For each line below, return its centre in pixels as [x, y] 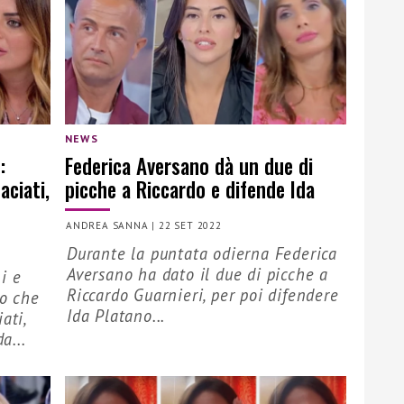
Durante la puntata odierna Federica [202, 254]
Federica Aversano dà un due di [189, 165]
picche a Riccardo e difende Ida [190, 188]
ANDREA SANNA [107, 226]
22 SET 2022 [190, 226]
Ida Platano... [116, 316]
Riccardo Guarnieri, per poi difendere [203, 295]
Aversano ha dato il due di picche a [198, 275]
